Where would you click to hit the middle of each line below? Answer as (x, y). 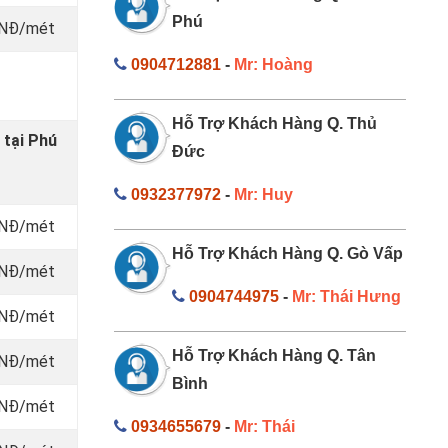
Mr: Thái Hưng (346, 296)
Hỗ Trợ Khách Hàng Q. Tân (274, 355)
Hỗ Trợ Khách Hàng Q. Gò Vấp (287, 253)
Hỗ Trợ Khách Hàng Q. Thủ (274, 123)
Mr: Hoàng (273, 64)
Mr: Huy (263, 194)
